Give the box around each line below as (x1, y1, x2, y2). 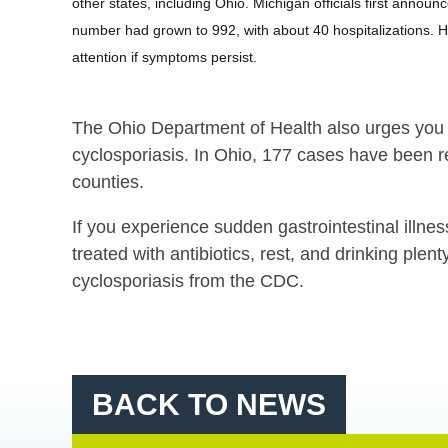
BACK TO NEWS (92, 388, 326, 422)
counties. (72, 172, 144, 193)
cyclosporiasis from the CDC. (72, 271, 304, 292)
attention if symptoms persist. (72, 49, 257, 66)
